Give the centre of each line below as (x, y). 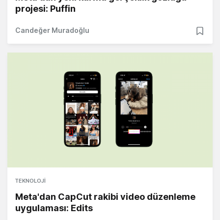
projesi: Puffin (45, 9)
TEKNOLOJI (30, 181)
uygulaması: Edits (54, 208)
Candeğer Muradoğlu (52, 30)
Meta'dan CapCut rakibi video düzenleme (105, 197)
